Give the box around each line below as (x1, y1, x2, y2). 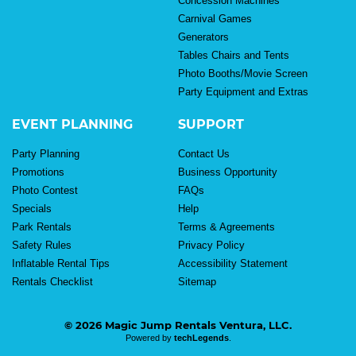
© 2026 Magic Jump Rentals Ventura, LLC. (64, 318, 292, 331)
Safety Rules (12, 238, 72, 251)
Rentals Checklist (12, 275, 93, 288)
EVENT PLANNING (12, 116, 133, 132)
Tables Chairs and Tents (178, 48, 289, 61)
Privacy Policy (178, 238, 245, 251)
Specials (12, 202, 52, 215)
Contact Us (178, 147, 230, 160)
